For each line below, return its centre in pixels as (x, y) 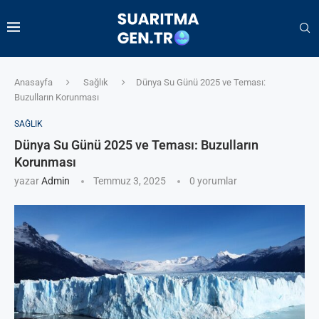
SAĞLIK (28, 124)
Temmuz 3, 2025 (130, 181)
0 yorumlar (213, 181)
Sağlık (96, 82)
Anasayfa (33, 82)
